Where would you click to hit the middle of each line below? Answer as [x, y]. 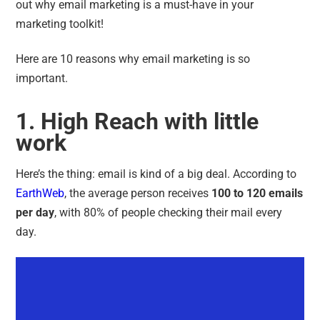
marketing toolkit [59, 24]
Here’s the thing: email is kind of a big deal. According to [156, 174]
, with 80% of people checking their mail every [169, 212]
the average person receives [141, 193]
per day [35, 212]
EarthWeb [40, 193]
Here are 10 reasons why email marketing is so [133, 59]
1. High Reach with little [137, 121]
